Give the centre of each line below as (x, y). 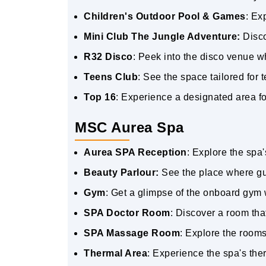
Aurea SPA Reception (135, 152)
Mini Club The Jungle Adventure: (162, 37)
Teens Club (111, 77)
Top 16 (100, 97)
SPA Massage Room (132, 233)
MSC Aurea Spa (129, 127)
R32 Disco (108, 57)
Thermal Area (115, 253)
